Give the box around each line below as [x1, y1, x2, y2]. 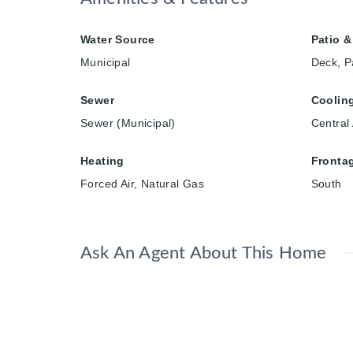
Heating [80, 154, 124, 167]
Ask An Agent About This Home [80, 243, 327, 262]
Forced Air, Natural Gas [80, 176, 205, 190]
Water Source [80, 32, 155, 46]
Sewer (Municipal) [80, 116, 176, 129]
